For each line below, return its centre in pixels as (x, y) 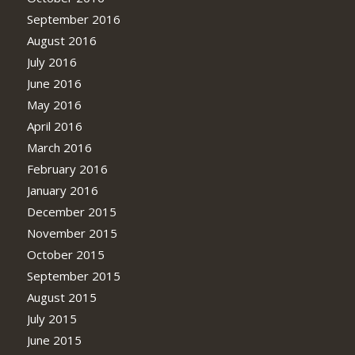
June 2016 (54, 83)
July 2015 (52, 318)
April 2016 (54, 126)
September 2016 (73, 19)
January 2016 (62, 190)
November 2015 (72, 233)
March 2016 (59, 147)
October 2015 (65, 254)
